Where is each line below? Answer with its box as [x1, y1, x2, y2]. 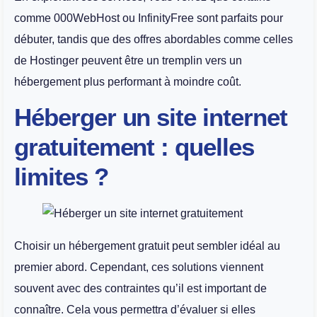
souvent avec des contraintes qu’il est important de [14, 282, 267, 295]
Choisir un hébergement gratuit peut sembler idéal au [14, 240, 280, 253]
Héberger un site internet [14, 103, 287, 132]
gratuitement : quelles [14, 133, 254, 161]
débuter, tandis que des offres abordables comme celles [14, 33, 293, 45]
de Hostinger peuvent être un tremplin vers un [14, 54, 242, 67]
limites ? [14, 163, 108, 191]
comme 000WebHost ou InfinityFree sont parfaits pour [14, 11, 283, 24]
